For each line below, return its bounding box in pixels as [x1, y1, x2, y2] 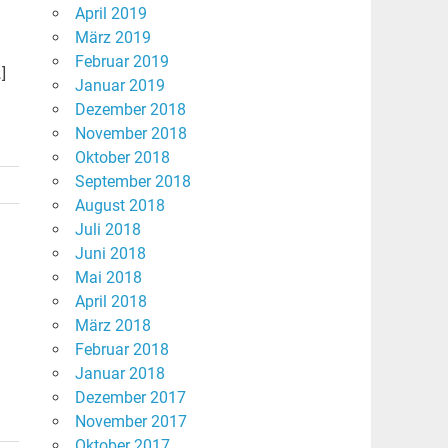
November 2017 [74, 412, 187, 432]
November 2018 [74, 124, 187, 144]
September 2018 [74, 172, 191, 192]
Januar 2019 [74, 76, 165, 96]
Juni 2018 [74, 244, 146, 264]
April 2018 [74, 292, 147, 312]
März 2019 [74, 28, 151, 48]
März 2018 [74, 316, 151, 336]
